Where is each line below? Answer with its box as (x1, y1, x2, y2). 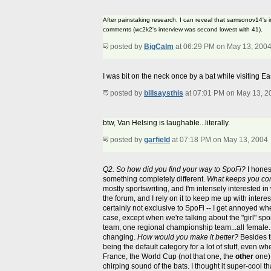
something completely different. (103, 175, 207, 184)
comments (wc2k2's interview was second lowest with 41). (103, 26, 263, 33)
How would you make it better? (137, 233, 238, 242)
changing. (103, 233, 137, 242)
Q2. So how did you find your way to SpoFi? (103, 165, 246, 174)
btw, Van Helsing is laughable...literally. (103, 119, 230, 128)
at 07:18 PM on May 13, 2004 (170, 135, 268, 145)
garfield (144, 135, 170, 145)
